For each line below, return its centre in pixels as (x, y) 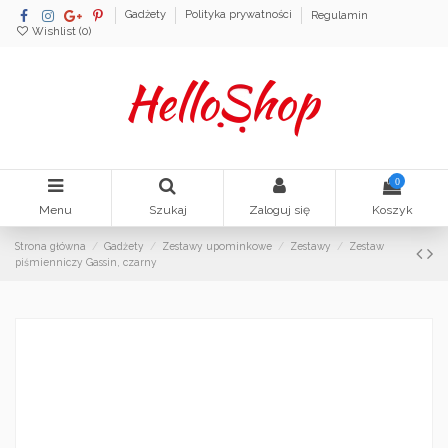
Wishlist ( (56, 31)
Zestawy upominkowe (217, 245)
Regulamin (340, 15)
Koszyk (392, 210)
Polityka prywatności (240, 15)
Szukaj (167, 210)
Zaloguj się (279, 210)
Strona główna (50, 245)
